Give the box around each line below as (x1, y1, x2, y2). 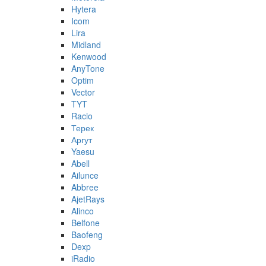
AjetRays (71, 193, 104, 205)
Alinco (71, 205, 94, 217)
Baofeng (71, 229, 103, 241)
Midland (71, 39, 101, 51)
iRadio (71, 252, 95, 265)
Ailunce (71, 169, 99, 182)
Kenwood (71, 50, 106, 63)
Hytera (71, 3, 96, 15)
